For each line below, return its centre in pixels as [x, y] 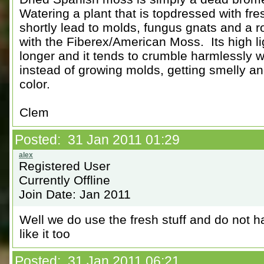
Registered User [65, 166]
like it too [45, 234]
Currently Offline [65, 180]
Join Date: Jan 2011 [75, 194]
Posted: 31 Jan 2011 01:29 [97, 140]
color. [35, 84]
